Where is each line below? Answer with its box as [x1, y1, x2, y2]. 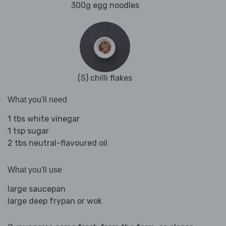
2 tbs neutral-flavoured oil [8, 138, 107, 148]
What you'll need [8, 95, 67, 104]
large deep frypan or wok [8, 196, 102, 206]
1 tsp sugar [8, 126, 49, 136]
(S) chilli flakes [78, 73, 132, 83]
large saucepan [8, 184, 66, 194]
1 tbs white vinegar [8, 114, 80, 124]
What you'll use [8, 165, 62, 175]
